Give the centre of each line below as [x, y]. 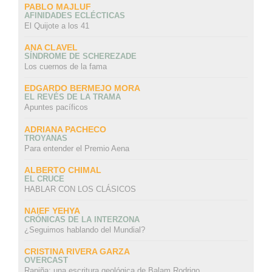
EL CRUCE [44, 178]
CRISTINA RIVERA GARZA [77, 252]
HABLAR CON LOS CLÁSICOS [80, 189]
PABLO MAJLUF [57, 6]
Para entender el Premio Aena [76, 148]
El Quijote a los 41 [56, 25]
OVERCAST [46, 260]
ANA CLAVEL [51, 48]
